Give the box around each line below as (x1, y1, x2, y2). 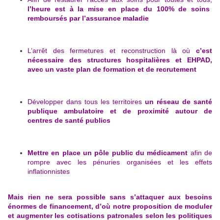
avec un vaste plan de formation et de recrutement (27, 65, 196, 74)
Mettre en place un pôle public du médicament (27, 149, 188, 157)
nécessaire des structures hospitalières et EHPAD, (27, 56, 212, 64)
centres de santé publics (27, 116, 110, 125)
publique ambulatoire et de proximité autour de (27, 107, 212, 115)
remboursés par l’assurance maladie (27, 14, 149, 23)
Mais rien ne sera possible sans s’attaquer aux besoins (8, 193, 212, 201)
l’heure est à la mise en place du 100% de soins (27, 5, 210, 13)
